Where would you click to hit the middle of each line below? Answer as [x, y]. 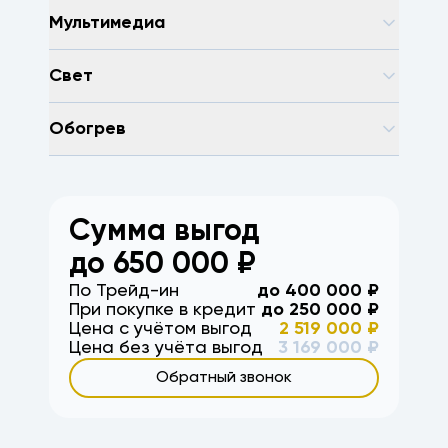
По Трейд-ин [124, 291]
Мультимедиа [107, 22]
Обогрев [87, 128]
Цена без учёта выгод [166, 348]
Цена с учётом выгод [160, 329]
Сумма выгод [164, 232]
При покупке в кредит [162, 310]
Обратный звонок [224, 378]
